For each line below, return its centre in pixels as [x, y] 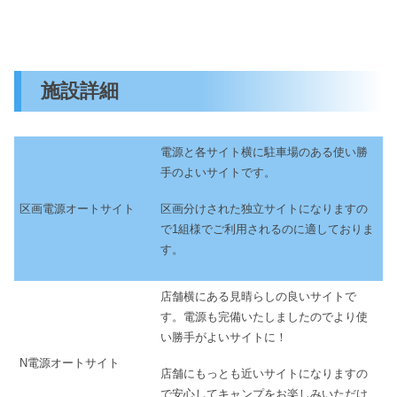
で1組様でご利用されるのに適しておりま [267, 229]
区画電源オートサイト [77, 209]
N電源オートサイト [70, 363]
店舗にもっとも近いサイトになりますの [264, 374]
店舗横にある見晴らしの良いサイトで [258, 297]
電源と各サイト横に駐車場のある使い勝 [264, 152]
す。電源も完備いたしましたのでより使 [264, 317]
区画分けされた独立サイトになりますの [264, 209]
